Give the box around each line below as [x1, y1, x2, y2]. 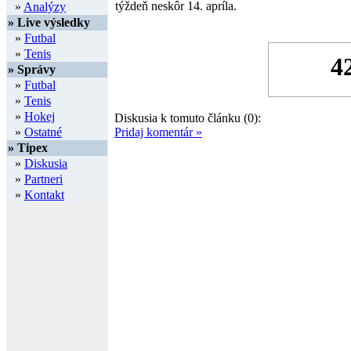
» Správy [8, 63, 56, 76]
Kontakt [24, 188, 64, 201]
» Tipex [8, 141, 48, 154]
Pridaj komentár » [114, 125, 202, 139]
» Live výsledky [8, 16, 90, 29]
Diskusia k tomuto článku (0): [114, 111, 261, 125]
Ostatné [24, 125, 62, 139]
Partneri [24, 172, 63, 186]
